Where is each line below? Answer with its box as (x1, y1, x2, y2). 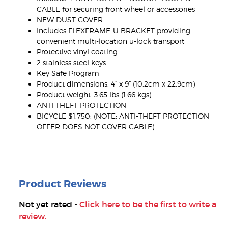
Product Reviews (19, 177, 106, 190)
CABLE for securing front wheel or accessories (37, 4, 195, 13)
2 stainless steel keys (37, 58, 106, 67)
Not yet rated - (19, 198, 79, 209)
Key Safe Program (37, 68, 99, 77)
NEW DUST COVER (37, 15, 103, 24)
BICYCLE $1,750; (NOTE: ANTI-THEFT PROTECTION (37, 111, 209, 120)
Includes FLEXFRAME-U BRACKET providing (37, 25, 190, 35)
